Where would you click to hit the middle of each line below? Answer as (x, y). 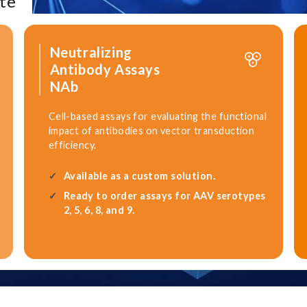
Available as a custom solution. (139, 175)
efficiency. (72, 145)
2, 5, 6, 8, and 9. (99, 210)
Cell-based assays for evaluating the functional (157, 116)
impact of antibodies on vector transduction (151, 130)
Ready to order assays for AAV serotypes (164, 195)
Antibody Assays (105, 69)
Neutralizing (91, 52)
